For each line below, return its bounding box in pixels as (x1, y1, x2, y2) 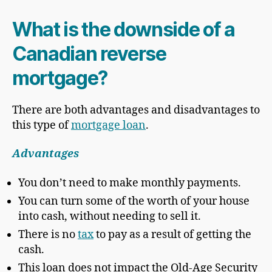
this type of (12, 118, 71, 132)
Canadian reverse (12, 41, 166, 66)
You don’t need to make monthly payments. (18, 175, 241, 190)
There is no (18, 227, 78, 242)
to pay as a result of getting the (93, 227, 251, 242)
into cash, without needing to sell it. (18, 209, 201, 223)
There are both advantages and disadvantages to (12, 103, 260, 117)
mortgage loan (71, 118, 146, 132)
